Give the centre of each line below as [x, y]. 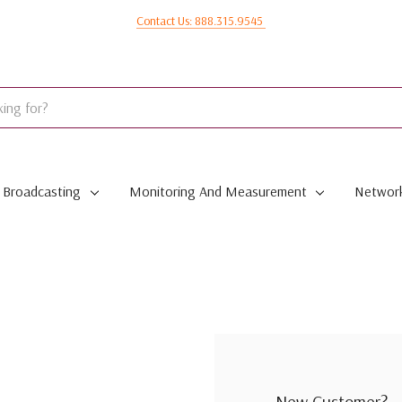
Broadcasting [41, 191]
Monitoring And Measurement [218, 191]
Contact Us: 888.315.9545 [201, 21]
